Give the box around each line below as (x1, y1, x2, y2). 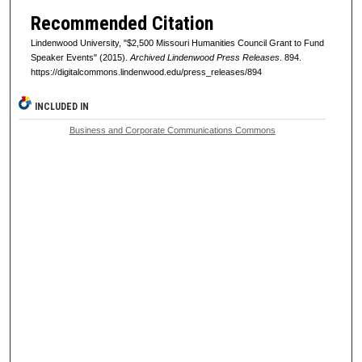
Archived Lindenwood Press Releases (129, 52, 280, 62)
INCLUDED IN (35, 100, 90, 112)
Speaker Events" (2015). (30, 52, 130, 62)
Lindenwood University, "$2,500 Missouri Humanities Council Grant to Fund (30, 37, 324, 48)
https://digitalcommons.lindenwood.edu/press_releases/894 (30, 66, 262, 77)
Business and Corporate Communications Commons (69, 124, 276, 135)
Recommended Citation (30, 11, 213, 35)
